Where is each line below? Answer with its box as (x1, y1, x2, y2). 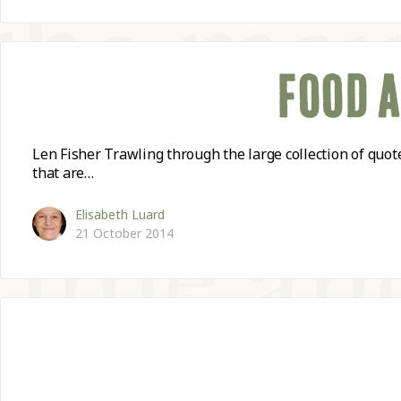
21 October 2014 (75, 224, 174, 242)
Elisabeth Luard (75, 205, 165, 223)
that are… (32, 163, 94, 183)
